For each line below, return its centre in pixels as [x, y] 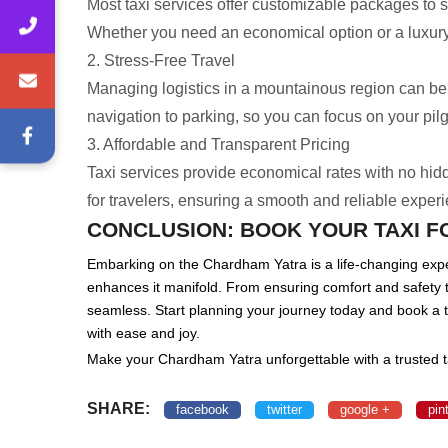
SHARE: [118, 408]
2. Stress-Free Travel [161, 60]
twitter [284, 409]
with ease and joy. [143, 332]
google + [365, 409]
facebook [202, 409]
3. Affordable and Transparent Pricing [218, 144]
